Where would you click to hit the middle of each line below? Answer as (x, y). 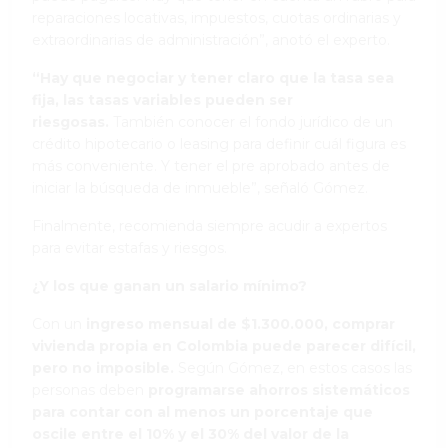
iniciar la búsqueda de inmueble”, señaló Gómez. (200, 187)
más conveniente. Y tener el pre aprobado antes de (211, 165)
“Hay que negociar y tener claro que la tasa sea (213, 77)
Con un (57, 323)
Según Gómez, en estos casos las (295, 367)
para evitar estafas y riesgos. (129, 247)
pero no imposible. (105, 367)
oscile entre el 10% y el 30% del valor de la (190, 433)
